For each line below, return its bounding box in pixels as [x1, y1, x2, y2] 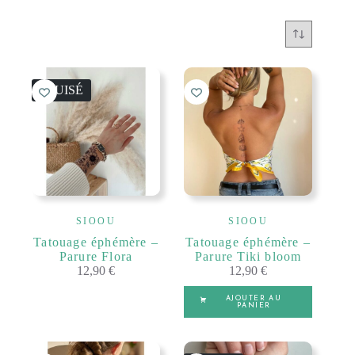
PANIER [236, 302, 271, 310]
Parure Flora [59, 250, 133, 264]
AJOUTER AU [226, 295, 282, 303]
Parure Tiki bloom [194, 250, 302, 264]
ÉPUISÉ [40, 83, 83, 97]
